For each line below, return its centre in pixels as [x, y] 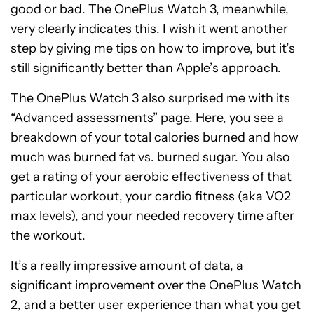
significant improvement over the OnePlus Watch [156, 286]
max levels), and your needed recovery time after [152, 216]
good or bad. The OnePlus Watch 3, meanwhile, [150, 9]
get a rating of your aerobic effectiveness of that [151, 177]
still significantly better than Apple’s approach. [146, 68]
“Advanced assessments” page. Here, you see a [147, 118]
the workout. [48, 236]
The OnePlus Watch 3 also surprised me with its [150, 98]
